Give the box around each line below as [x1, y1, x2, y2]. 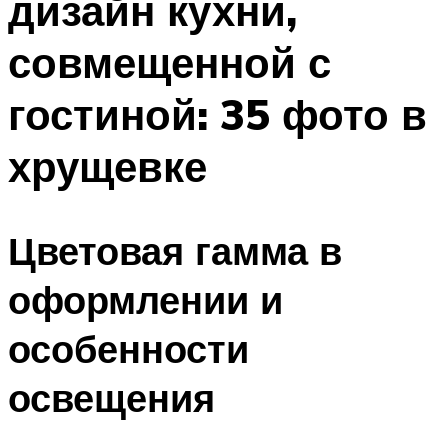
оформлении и [8, 275, 283, 325]
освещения [8, 373, 215, 423]
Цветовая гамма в [8, 226, 342, 276]
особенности [8, 324, 249, 374]
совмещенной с [8, 35, 331, 88]
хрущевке [8, 139, 207, 192]
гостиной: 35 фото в [8, 87, 427, 140]
